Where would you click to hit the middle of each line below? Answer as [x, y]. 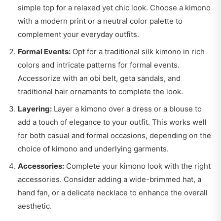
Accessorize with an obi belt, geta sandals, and [99, 78]
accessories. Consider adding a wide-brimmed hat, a [110, 180]
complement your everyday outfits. [78, 35]
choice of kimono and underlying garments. [93, 149]
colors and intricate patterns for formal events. [99, 65]
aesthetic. [35, 206]
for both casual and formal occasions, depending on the [114, 136]
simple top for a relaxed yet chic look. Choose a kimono [114, 8]
